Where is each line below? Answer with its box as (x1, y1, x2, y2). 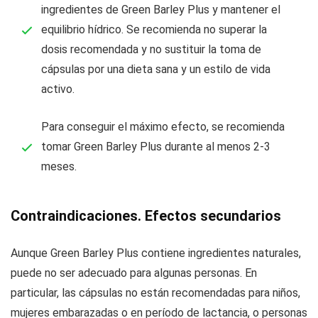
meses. (41, 160, 77, 173)
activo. (41, 82, 75, 96)
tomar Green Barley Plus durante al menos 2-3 (41, 140, 270, 153)
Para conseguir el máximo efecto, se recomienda (41, 120, 285, 133)
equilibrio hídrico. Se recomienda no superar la (41, 23, 267, 36)
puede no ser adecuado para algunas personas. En (11, 266, 257, 280)
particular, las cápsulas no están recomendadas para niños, (11, 286, 300, 300)
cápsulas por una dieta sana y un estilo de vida (41, 62, 270, 76)
